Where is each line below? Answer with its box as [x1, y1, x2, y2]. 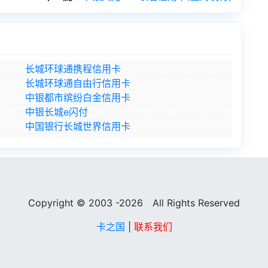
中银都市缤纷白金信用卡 [25, 92, 130, 103]
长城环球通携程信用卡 [25, 63, 121, 75]
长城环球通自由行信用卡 [25, 77, 130, 89]
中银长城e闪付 [25, 106, 88, 118]
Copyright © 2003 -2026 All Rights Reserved [28, 197, 240, 209]
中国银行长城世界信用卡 [25, 120, 130, 132]
